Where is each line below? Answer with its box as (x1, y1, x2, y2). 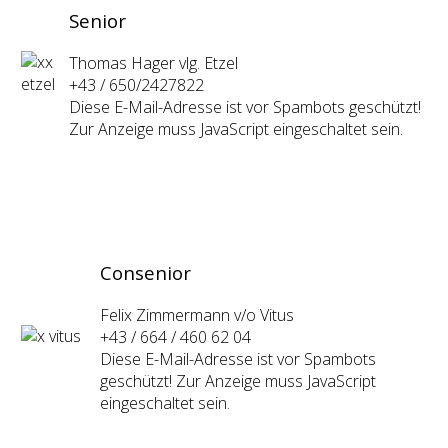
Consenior (100, 260, 196, 286)
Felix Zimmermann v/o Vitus (100, 304, 294, 327)
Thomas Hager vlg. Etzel (69, 52, 238, 75)
